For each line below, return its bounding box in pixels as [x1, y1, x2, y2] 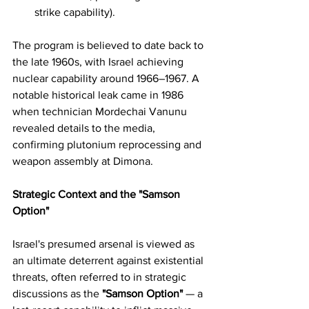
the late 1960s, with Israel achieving [12, 56, 186, 68]
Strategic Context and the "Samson [12, 188, 183, 200]
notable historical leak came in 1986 [12, 89, 186, 101]
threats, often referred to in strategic [12, 271, 189, 283]
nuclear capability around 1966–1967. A [12, 72, 202, 84]
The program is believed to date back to [12, 39, 206, 51]
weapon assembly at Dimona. [12, 155, 153, 167]
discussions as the [12, 288, 102, 299]
